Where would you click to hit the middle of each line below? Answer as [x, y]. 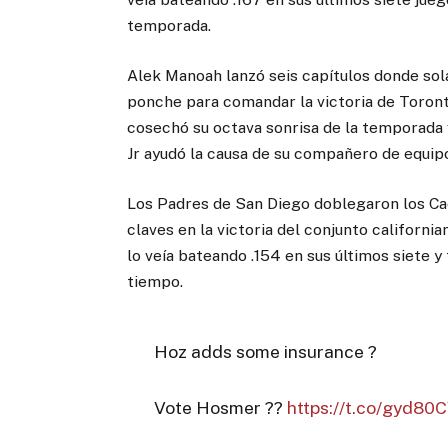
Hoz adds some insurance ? [265, 352]
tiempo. [155, 282]
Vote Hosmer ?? [220, 408]
